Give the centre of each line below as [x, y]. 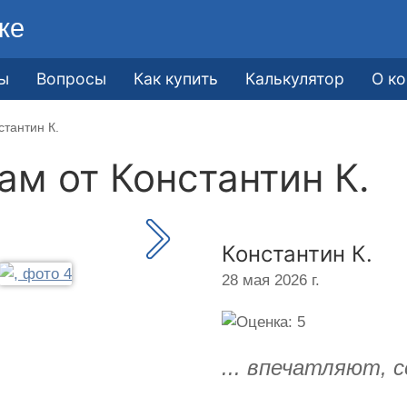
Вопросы [72, 78]
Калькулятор [295, 78]
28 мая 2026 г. [271, 280]
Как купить [176, 78]
